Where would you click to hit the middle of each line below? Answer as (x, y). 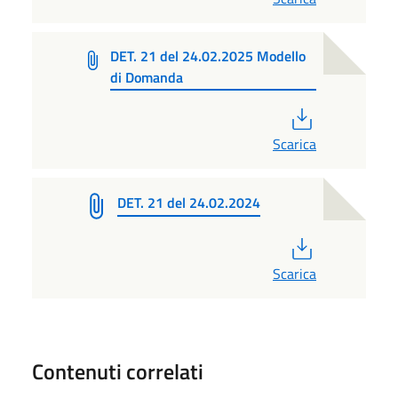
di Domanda (147, 77)
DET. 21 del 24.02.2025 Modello (208, 56)
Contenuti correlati (118, 372)
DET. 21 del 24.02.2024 (189, 203)
